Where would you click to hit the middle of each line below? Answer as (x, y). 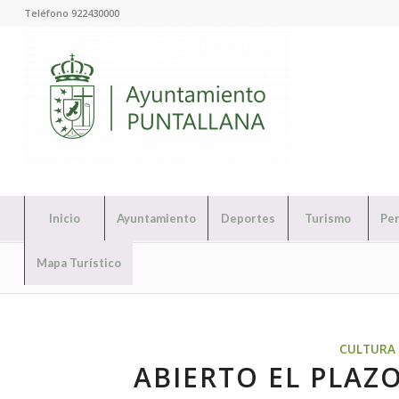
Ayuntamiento (156, 218)
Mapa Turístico (78, 263)
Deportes (248, 218)
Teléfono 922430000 (71, 13)
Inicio (64, 218)
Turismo (328, 218)
